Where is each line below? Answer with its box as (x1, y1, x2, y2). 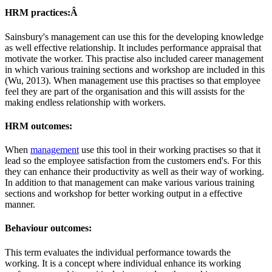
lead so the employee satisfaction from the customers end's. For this (5, 155, 261, 166)
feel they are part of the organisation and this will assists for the (5, 86, 245, 97)
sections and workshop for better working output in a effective (5, 188, 242, 199)
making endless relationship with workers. (5, 97, 166, 107)
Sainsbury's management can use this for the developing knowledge (5, 31, 263, 42)
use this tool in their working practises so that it (79, 144, 260, 155)
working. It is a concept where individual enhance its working (5, 257, 241, 268)
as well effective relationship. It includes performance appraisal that (5, 42, 261, 53)
